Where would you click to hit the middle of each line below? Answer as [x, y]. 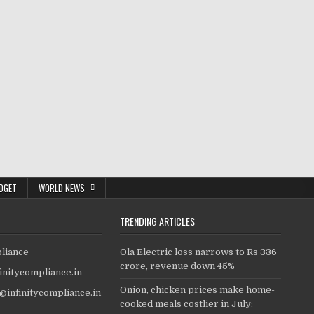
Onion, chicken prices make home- [197, 290]
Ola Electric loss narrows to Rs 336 [198, 252]
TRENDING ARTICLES [157, 221]
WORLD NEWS [61, 188]
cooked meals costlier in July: [186, 304]
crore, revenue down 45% [177, 266]
